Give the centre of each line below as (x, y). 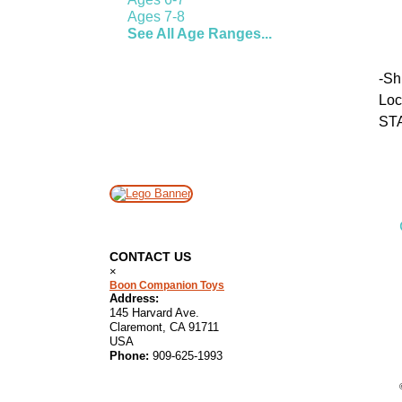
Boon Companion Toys (167, 285)
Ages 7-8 (156, 17)
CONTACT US (150, 257)
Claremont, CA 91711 (164, 327)
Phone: (129, 356)
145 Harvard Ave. (154, 313)
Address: (134, 298)
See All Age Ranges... (200, 34)
